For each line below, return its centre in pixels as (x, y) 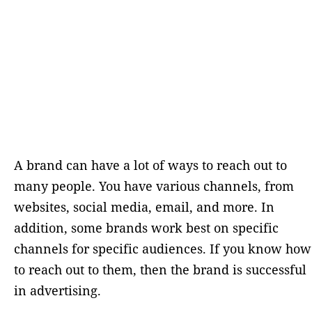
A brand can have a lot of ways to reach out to (150, 165)
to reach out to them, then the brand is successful (160, 270)
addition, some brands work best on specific (146, 228)
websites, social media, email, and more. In (144, 207)
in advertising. (59, 291)
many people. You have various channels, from (154, 186)
